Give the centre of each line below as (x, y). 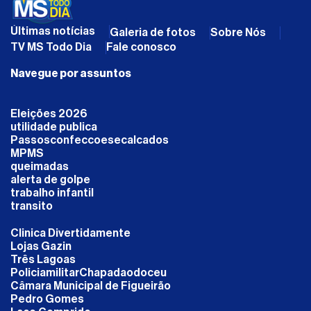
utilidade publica (54, 127)
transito (32, 206)
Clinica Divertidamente (70, 233)
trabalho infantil (52, 193)
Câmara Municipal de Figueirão (91, 286)
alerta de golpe (50, 179)
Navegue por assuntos (71, 73)
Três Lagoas (43, 259)
